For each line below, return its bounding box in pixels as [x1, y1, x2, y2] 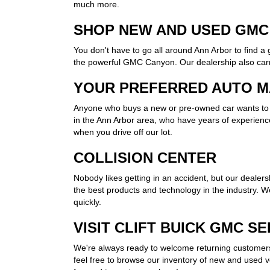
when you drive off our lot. [74, 127, 172, 137]
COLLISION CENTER [74, 149, 216, 166]
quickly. [74, 197, 101, 207]
